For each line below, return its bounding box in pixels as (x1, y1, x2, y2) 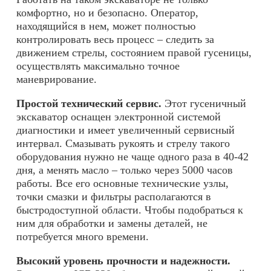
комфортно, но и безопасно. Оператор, (16, 7, 198, 19)
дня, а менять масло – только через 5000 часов (16, 164, 233, 177)
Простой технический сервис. (16, 97, 162, 110)
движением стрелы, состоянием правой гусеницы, (16, 47, 252, 59)
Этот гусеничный (162, 97, 246, 110)
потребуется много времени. (16, 230, 149, 243)
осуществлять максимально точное (16, 60, 180, 73)
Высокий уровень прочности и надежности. (16, 255, 230, 267)
